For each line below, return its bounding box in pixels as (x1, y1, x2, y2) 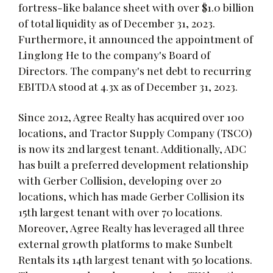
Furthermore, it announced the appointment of (18, 31, 253, 46)
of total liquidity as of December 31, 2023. (18, 15, 215, 30)
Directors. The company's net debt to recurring (18, 63, 252, 77)
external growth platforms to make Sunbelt (18, 236, 233, 250)
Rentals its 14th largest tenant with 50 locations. (18, 252, 252, 266)
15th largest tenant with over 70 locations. (18, 204, 222, 219)
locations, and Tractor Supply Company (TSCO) (18, 125, 252, 140)
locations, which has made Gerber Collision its (18, 188, 244, 203)
